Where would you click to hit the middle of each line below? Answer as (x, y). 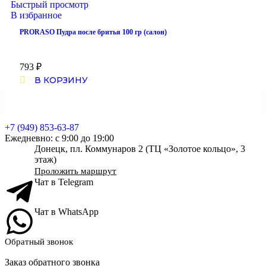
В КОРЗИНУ (61, 80)
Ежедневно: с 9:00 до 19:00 (59, 138)
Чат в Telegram (64, 182)
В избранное (36, 15)
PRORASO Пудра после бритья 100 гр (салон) (93, 32)
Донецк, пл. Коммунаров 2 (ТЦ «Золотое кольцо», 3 (140, 149)
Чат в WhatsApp (66, 212)
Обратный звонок (39, 242)
